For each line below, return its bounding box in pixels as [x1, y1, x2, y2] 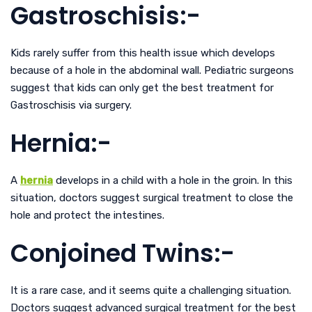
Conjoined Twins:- [10, 235, 235, 270]
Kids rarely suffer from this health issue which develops [10, 46, 275, 59]
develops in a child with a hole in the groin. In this [53, 173, 292, 187]
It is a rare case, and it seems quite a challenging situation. [10, 283, 291, 297]
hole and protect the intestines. [10, 208, 164, 221]
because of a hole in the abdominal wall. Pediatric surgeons [10, 63, 294, 77]
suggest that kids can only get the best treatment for [10, 81, 274, 94]
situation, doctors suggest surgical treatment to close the [10, 191, 293, 204]
